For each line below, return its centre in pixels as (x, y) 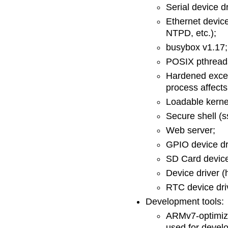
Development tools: (185, 202)
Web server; (191, 130)
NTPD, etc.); (191, 33)
